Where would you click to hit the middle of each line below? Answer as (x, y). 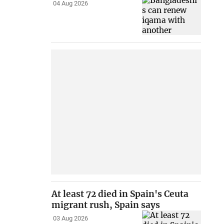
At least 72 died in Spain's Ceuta (120, 194)
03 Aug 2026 (70, 218)
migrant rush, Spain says (106, 205)
